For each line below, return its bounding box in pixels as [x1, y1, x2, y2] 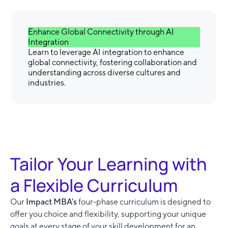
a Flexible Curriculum [10, 174, 178, 197]
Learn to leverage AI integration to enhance [28, 47, 184, 58]
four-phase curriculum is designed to [78, 197, 211, 207]
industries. [28, 78, 66, 88]
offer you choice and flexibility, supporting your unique [10, 209, 206, 219]
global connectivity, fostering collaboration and [28, 58, 197, 68]
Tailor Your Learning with [10, 152, 207, 176]
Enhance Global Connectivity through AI [28, 27, 174, 37]
